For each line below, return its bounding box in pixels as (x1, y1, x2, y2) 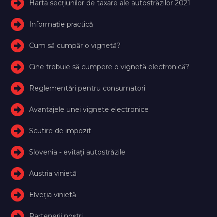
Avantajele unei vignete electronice (29, 105, 149, 114)
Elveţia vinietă (29, 190, 77, 199)
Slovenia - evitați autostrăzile (29, 147, 126, 156)
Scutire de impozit (29, 126, 92, 135)
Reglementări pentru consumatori (29, 83, 146, 93)
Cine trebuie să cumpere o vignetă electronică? (29, 62, 190, 71)
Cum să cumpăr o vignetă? (29, 41, 121, 50)
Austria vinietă (29, 169, 77, 178)
